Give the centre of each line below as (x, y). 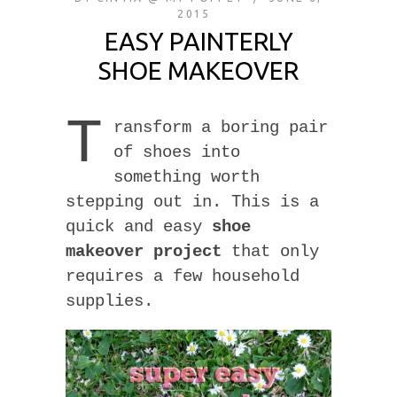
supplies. (109, 301)
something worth (187, 177)
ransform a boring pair (221, 128)
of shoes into (177, 152)
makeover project (144, 252)
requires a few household (183, 276)
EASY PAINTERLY (198, 41)
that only (270, 252)
